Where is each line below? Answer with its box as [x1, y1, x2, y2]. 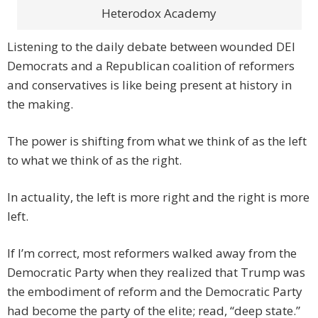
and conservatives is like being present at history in [7, 77, 292, 94]
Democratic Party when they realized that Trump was [7, 264, 305, 281]
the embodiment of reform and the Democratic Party [7, 283, 302, 300]
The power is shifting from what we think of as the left [7, 133, 307, 150]
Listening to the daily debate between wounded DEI [7, 38, 295, 55]
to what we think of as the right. [7, 152, 182, 169]
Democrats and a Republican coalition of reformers [7, 57, 295, 75]
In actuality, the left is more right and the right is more [7, 189, 309, 206]
